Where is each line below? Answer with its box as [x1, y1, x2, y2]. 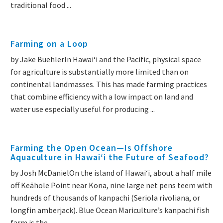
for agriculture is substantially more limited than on [10, 67, 189, 77]
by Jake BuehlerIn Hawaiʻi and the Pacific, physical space [10, 54, 201, 65]
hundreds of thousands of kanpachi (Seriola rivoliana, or [10, 193, 200, 203]
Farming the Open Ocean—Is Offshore [10, 142, 173, 154]
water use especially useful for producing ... [10, 104, 155, 114]
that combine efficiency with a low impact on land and [10, 92, 193, 102]
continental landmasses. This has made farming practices [10, 79, 207, 90]
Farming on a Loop [10, 38, 89, 50]
